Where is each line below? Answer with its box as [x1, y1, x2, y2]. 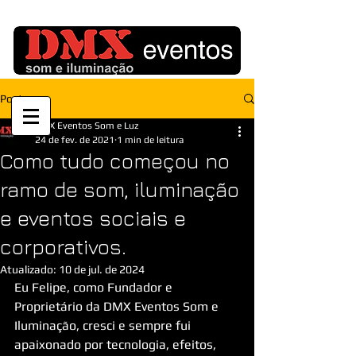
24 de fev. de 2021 [35, 134, 114, 145]
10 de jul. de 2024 [59, 263, 145, 276]
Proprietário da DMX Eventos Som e [14, 299, 222, 314]
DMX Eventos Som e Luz [35, 120, 138, 131]
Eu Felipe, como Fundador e [14, 280, 176, 295]
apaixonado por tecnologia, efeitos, [14, 337, 219, 352]
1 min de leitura [117, 134, 184, 145]
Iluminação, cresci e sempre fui [14, 318, 194, 333]
